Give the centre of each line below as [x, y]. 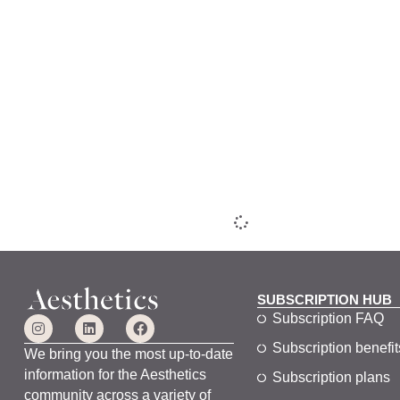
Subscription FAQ [329, 319]
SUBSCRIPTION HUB [324, 300]
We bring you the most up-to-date [128, 354]
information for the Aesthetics [115, 374]
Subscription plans [332, 378]
